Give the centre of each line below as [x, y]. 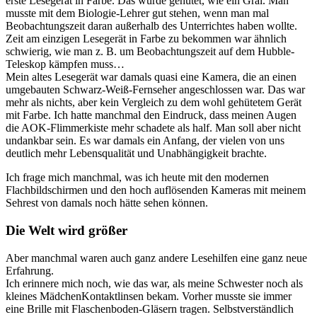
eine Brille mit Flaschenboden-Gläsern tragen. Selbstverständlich [150, 309]
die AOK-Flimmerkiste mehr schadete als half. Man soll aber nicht [153, 128]
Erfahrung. [30, 270]
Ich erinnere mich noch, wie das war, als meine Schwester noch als [154, 283]
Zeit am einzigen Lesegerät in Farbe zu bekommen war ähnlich [146, 39]
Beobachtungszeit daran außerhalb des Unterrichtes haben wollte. [151, 26]
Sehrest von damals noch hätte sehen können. [107, 203]
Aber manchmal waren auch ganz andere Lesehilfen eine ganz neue [156, 258]
